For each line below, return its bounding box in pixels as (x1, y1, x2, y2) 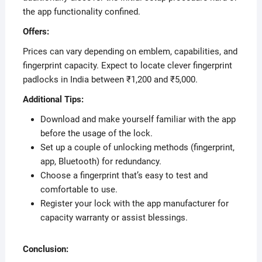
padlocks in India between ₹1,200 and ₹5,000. (22, 74, 198, 85)
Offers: (22, 26, 49, 37)
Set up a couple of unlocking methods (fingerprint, (40, 142, 235, 153)
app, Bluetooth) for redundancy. (40, 156, 161, 167)
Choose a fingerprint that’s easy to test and (40, 170, 208, 181)
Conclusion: (22, 243, 68, 254)
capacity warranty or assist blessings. (40, 212, 188, 223)
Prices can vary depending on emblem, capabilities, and (22, 46, 237, 57)
